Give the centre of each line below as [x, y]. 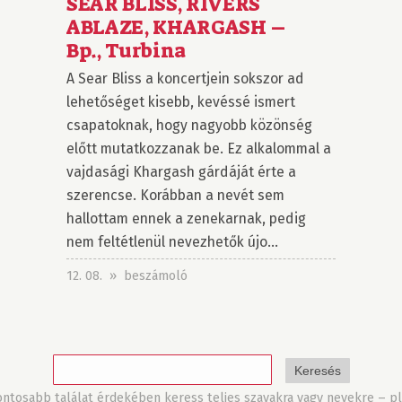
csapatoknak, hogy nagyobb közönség [189, 126]
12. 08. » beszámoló [127, 276]
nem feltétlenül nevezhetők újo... [172, 242]
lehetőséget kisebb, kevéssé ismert [181, 102]
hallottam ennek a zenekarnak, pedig [186, 219]
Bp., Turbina [127, 51]
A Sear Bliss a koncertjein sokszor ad [185, 79]
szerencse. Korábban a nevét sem [175, 196]
